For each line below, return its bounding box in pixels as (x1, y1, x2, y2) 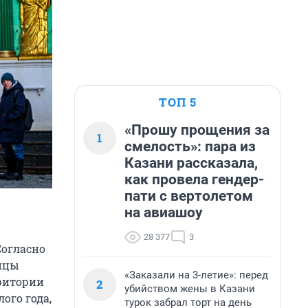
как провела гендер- (124, 171, 264, 188)
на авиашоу (124, 204, 203, 221)
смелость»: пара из (124, 138, 256, 155)
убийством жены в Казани (124, 283, 255, 295)
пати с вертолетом (124, 188, 253, 204)
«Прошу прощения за (124, 122, 269, 138)
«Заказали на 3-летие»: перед (124, 269, 268, 281)
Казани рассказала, (124, 155, 258, 171)
